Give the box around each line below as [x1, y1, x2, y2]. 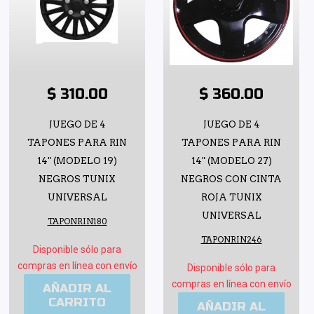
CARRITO [48, 294, 106, 310]
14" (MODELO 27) [191, 155, 272, 166]
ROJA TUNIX [200, 191, 262, 203]
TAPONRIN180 [47, 216, 107, 226]
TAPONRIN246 [200, 234, 262, 245]
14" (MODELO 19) [37, 155, 117, 166]
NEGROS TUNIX [39, 173, 116, 184]
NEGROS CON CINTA [181, 173, 282, 184]
